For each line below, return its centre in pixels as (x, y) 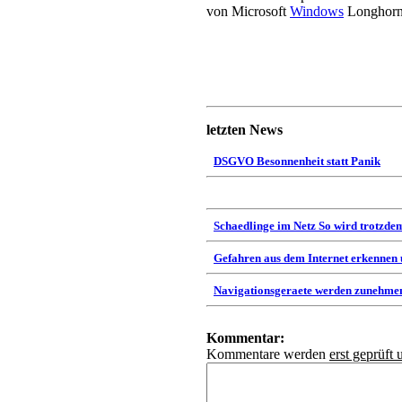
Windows (317, 11)
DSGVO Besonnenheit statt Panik (297, 161)
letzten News (245, 130)
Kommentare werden (268, 354)
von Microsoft (248, 11)
